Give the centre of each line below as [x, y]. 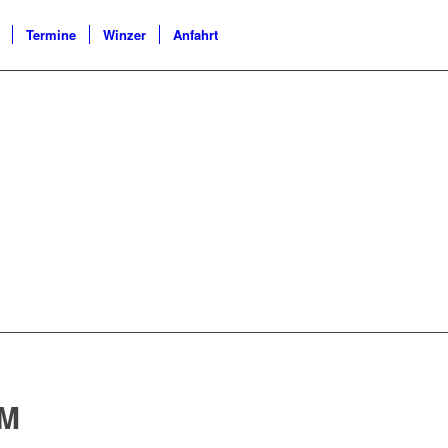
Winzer [124, 34]
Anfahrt [195, 34]
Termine [51, 34]
